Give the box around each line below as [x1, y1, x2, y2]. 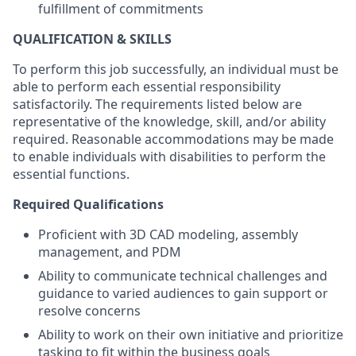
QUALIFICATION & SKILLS [13, 30, 172, 48]
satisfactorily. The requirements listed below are [13, 95, 302, 113]
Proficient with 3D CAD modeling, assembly [38, 226, 298, 243]
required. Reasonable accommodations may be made [13, 130, 334, 148]
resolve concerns [38, 302, 141, 319]
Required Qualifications [13, 195, 164, 213]
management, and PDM [38, 243, 181, 261]
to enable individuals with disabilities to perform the [13, 148, 326, 165]
